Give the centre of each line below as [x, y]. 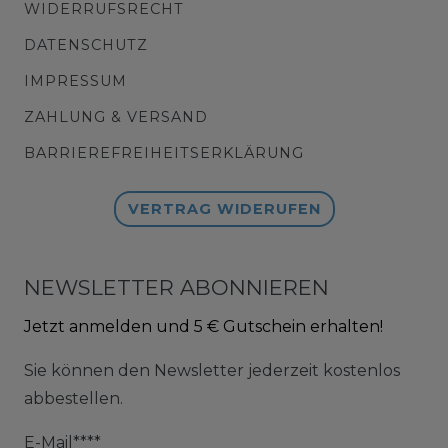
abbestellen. [73, 398]
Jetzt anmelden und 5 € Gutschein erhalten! [203, 326]
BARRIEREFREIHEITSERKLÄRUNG [164, 152]
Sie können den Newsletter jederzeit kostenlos [212, 370]
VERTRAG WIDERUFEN [224, 208]
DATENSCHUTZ [86, 44]
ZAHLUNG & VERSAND [116, 116]
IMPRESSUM [75, 80]
